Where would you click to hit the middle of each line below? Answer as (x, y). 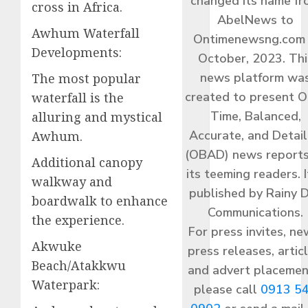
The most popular (86, 78)
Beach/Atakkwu (79, 265)
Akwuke (57, 246)
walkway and (72, 181)
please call (228, 289)
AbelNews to (256, 20)
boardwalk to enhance (100, 200)
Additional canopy (87, 162)
